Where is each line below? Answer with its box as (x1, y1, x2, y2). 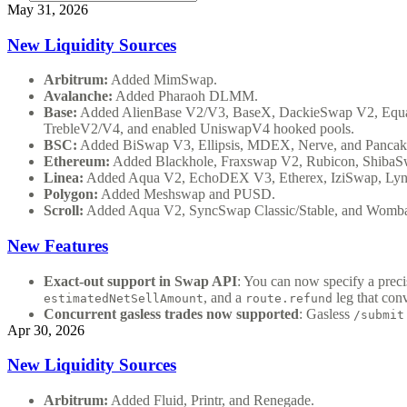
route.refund (245, 291, 333, 305)
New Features (7, 235, 108, 255)
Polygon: (44, 186, 98, 203)
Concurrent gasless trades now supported (44, 305, 299, 322)
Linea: (44, 170, 84, 186)
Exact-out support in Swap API (44, 273, 237, 289)
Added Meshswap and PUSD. (98, 186, 275, 203)
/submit (353, 307, 404, 322)
